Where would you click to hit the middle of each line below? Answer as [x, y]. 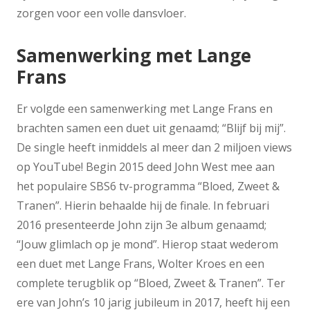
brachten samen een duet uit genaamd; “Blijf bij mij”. [151, 128]
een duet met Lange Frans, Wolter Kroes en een [140, 263]
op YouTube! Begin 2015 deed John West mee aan [146, 166]
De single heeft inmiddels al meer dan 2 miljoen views [154, 147]
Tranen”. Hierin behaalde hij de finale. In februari [143, 205]
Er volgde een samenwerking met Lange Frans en [145, 108]
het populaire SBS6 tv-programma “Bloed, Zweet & [148, 186]
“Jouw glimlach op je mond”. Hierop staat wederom [147, 244]
